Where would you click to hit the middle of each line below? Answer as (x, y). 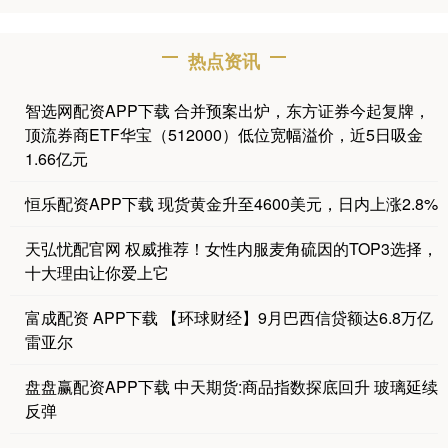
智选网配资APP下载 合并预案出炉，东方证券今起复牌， (227, 110)
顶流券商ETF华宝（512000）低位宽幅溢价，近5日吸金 (224, 134)
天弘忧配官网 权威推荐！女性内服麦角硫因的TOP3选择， (231, 248)
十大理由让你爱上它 (97, 272)
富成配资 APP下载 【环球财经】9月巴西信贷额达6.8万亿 (229, 317)
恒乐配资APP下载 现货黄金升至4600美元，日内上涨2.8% (231, 203)
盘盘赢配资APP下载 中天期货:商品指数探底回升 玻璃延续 (231, 386)
